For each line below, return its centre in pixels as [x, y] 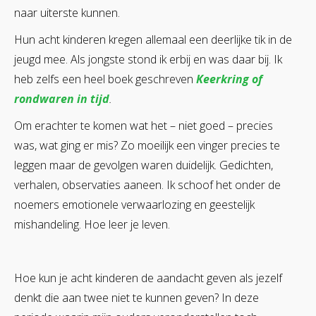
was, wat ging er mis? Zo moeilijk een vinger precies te [147, 145]
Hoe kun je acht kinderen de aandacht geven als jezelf [148, 278]
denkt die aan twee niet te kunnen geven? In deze [136, 297]
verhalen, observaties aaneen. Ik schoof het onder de [147, 184]
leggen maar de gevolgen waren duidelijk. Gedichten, [144, 165]
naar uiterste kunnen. [67, 12]
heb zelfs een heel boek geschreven [105, 79]
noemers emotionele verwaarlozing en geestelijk [134, 204]
